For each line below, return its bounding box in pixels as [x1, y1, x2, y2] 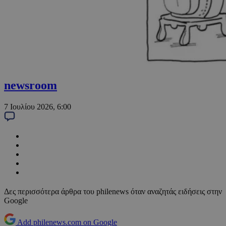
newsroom [4, 79, 57, 92]
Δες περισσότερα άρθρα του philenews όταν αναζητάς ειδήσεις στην [4, 187, 222, 196]
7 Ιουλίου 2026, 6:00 [4, 102, 71, 111]
